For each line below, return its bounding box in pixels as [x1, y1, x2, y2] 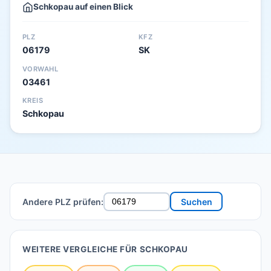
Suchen [180, 196, 212, 207]
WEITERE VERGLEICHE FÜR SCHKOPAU [22, 244, 188, 255]
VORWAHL [22, 64, 59, 73]
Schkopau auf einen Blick [33, 2, 133, 11]
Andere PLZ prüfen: [22, 196, 103, 207]
